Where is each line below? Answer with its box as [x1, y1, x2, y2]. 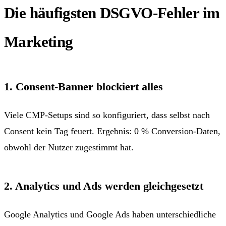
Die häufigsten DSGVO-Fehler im [4, 4, 220, 22]
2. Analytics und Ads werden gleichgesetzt [4, 179, 203, 192]
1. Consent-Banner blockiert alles [4, 80, 163, 93]
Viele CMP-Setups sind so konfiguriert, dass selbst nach [4, 109, 210, 120]
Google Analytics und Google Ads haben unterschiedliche [4, 209, 216, 219]
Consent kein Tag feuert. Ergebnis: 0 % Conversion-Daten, [4, 126, 220, 136]
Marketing [4, 32, 73, 50]
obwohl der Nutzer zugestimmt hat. [4, 142, 134, 152]
